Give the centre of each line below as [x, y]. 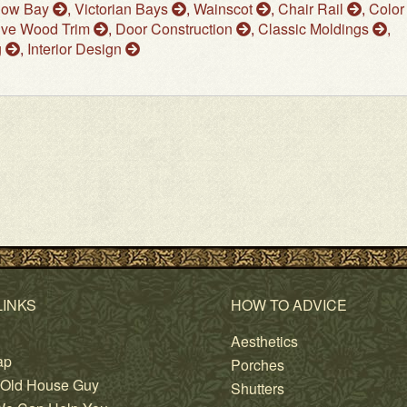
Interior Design [76, 49]
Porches [258, 365]
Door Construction [176, 29]
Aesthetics [264, 342]
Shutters [258, 389]
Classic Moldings [315, 29]
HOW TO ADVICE [289, 305]
